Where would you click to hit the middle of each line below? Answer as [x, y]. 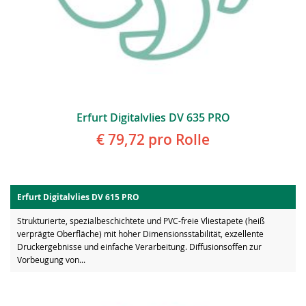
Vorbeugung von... [51, 260]
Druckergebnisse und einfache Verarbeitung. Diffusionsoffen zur [139, 247]
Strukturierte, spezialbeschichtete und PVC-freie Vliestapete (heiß [141, 221]
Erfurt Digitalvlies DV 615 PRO [78, 197]
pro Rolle [177, 140]
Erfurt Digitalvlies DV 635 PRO [153, 118]
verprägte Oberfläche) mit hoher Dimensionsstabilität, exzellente [140, 234]
